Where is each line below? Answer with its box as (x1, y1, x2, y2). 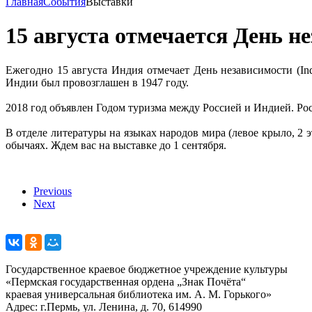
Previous (33, 185, 72, 197)
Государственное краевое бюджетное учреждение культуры (6, 263, 288, 275)
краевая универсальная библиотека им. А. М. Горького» (6, 288, 272, 300)
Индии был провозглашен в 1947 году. (6, 76, 189, 88)
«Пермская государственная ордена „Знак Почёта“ (6, 275, 246, 288)
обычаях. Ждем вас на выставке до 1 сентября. (6, 139, 226, 151)
